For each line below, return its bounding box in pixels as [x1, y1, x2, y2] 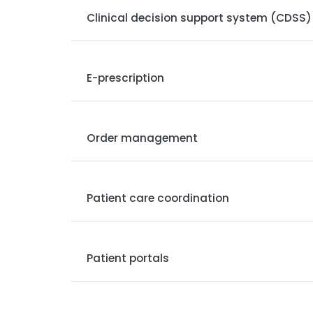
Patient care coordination [87, 191, 230, 206]
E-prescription [87, 71, 165, 86]
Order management [87, 131, 198, 146]
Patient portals [87, 251, 170, 266]
